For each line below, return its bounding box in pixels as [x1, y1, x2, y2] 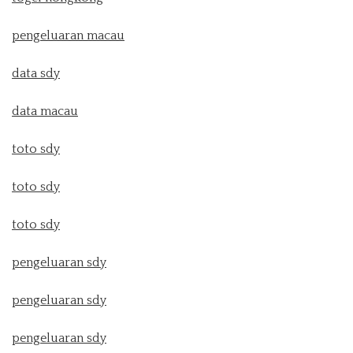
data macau [12, 103, 78, 118]
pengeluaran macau [12, 28, 124, 43]
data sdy [12, 65, 60, 80]
